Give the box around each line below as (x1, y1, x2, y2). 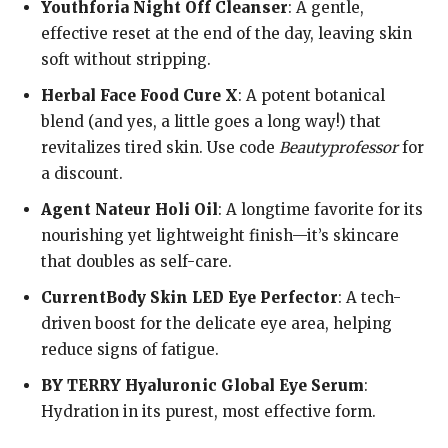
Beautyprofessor (279, 138, 398, 158)
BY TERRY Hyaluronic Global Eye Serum (41, 376, 364, 396)
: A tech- (338, 288, 401, 308)
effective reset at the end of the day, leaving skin (41, 24, 412, 44)
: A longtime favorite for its (218, 200, 423, 220)
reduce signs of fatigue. (41, 340, 219, 360)
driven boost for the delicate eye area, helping (41, 314, 392, 334)
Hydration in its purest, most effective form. (41, 402, 376, 422)
